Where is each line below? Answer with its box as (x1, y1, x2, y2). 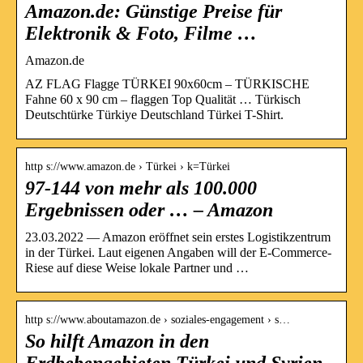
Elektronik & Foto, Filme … (25, 22, 257, 44)
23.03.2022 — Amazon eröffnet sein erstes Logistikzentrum (25, 229, 331, 244)
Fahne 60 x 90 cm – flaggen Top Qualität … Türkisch (25, 92, 301, 106)
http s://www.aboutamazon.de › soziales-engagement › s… (25, 313, 290, 326)
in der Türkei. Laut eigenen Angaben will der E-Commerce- (25, 245, 331, 259)
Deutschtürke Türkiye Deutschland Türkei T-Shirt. (25, 107, 284, 122)
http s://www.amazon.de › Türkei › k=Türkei (25, 160, 230, 173)
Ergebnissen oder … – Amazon (25, 199, 273, 220)
